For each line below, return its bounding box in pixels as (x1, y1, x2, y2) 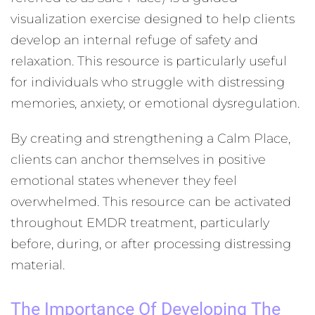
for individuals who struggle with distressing (11, 75, 285, 90)
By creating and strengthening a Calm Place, (11, 131, 290, 146)
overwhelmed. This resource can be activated (11, 194, 291, 210)
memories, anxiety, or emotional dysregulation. (11, 96, 300, 111)
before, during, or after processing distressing (11, 236, 291, 252)
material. (11, 257, 65, 273)
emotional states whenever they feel (11, 173, 237, 188)
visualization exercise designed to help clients (11, 11, 295, 27)
